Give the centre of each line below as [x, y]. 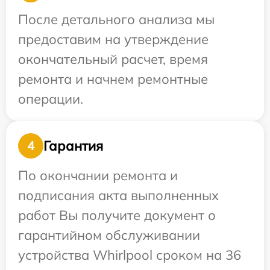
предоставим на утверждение [113, 39]
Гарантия [73, 146]
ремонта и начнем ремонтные [113, 79]
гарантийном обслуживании [109, 235]
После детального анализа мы [116, 20]
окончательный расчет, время [113, 59]
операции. [51, 99]
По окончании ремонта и [98, 176]
